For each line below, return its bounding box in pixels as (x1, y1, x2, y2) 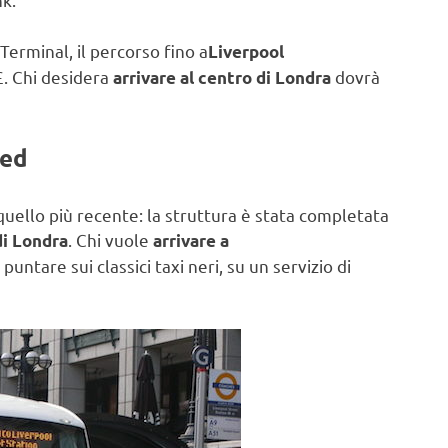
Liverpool (208, 40, 284, 62)
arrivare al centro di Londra (113, 66, 335, 88)
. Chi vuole (68, 228, 153, 250)
